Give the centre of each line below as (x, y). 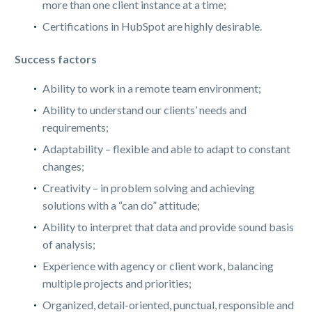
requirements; (76, 127)
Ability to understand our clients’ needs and (145, 110)
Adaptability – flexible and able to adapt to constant (166, 149)
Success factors (56, 58)
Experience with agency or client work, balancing (158, 266)
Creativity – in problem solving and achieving (149, 188)
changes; (63, 166)
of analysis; (69, 244)
